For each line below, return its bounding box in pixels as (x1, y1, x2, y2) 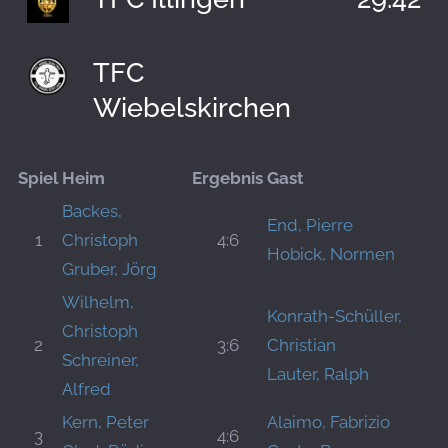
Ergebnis (192, 168, 263, 188)
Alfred (62, 379, 111, 399)
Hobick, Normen (267, 244, 395, 264)
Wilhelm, (62, 292, 134, 312)
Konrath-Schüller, (267, 306, 402, 326)
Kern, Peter (62, 412, 149, 432)
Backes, (62, 201, 122, 221)
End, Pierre (267, 215, 353, 235)
